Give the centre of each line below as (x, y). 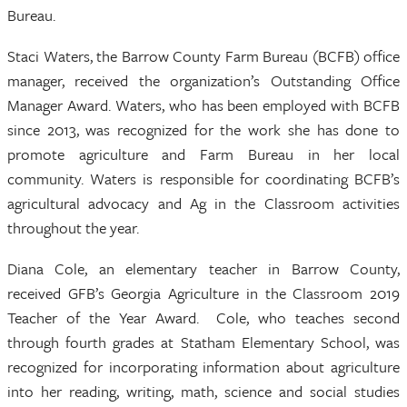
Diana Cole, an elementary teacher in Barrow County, (203, 268)
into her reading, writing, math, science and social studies (203, 391)
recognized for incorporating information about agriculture (203, 367)
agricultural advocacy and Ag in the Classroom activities (203, 203)
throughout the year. (73, 228)
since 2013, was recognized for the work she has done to (203, 129)
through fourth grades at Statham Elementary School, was (203, 342)
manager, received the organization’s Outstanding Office (203, 80)
